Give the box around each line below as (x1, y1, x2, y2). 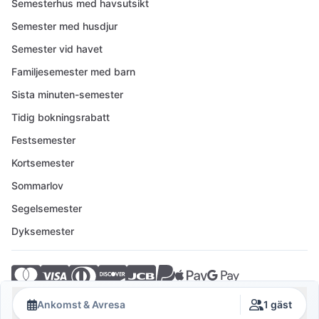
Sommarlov (11, 179, 63, 192)
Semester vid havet (11, 43, 103, 55)
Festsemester (11, 134, 75, 146)
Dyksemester (11, 225, 74, 237)
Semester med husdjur (11, 20, 117, 32)
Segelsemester (11, 202, 82, 214)
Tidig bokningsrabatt (11, 111, 110, 123)
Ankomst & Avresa (37, 298, 125, 310)
